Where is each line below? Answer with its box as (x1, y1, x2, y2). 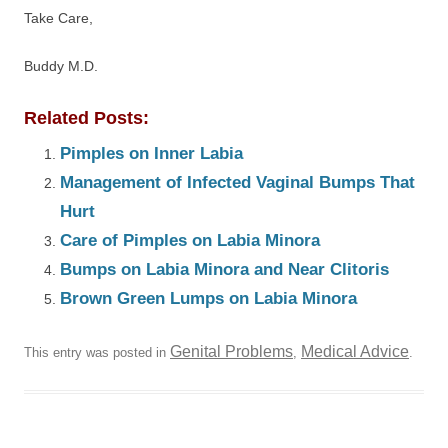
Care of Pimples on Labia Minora (60, 231, 320, 250)
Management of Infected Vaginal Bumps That (60, 173, 415, 192)
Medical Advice (301, 343, 409, 360)
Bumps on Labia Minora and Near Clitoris (60, 260, 389, 279)
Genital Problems (170, 343, 293, 360)
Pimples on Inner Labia (60, 144, 243, 163)
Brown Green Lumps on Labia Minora (60, 289, 357, 308)
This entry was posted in (24, 345, 170, 360)
